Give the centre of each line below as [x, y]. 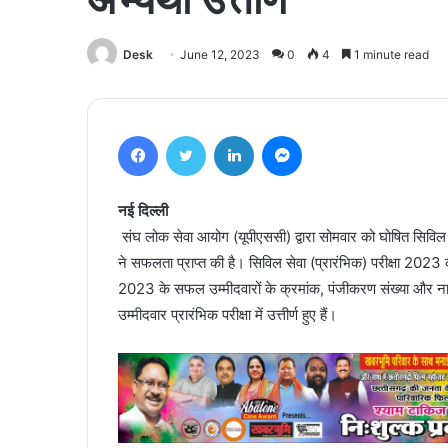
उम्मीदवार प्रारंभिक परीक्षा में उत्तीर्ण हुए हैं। [227, 314]
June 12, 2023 [220, 54]
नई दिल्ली [143, 210]
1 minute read [390, 54]
